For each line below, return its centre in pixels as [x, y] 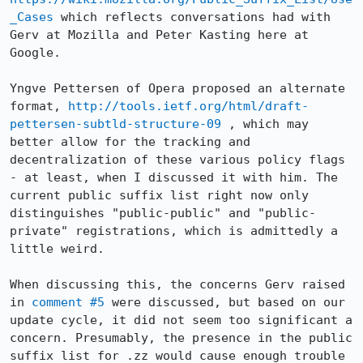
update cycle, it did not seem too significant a [181, 320]
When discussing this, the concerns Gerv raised [177, 284]
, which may [265, 124]
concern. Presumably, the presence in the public [181, 338]
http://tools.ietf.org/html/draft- [188, 106]
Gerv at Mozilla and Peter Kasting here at [159, 35]
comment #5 [68, 302]
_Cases [32, 17]
